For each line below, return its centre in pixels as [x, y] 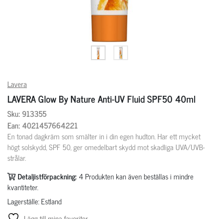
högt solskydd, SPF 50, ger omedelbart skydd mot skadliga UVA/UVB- [106, 147]
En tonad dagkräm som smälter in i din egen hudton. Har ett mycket [104, 136]
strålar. [17, 158]
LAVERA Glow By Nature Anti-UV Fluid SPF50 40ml [101, 98]
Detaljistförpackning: [47, 176]
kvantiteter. [23, 187]
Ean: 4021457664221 [43, 125]
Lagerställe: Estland [34, 201]
